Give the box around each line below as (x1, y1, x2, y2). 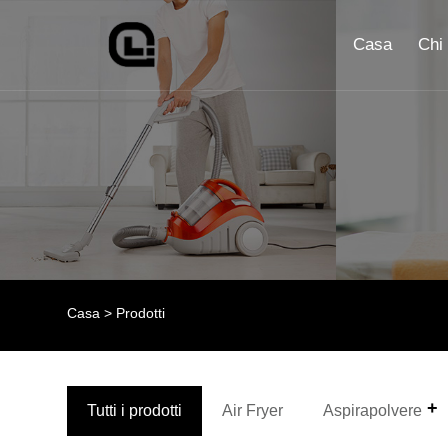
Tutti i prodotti (87, 401, 183, 419)
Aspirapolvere (323, 401, 423, 419)
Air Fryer (222, 401, 284, 419)
